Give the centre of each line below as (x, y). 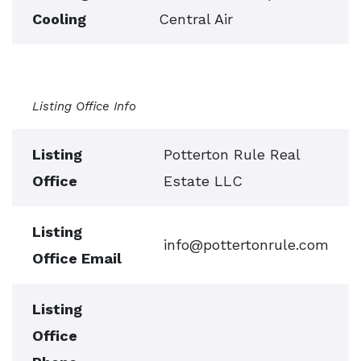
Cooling (59, 19)
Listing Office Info (84, 106)
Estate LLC (203, 181)
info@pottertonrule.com (246, 245)
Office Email (77, 258)
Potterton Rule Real (232, 154)
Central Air (196, 19)
